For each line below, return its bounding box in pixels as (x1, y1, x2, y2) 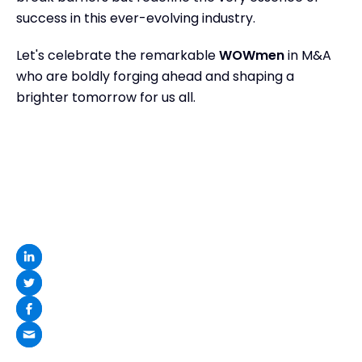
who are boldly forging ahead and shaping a (16, 66, 294, 86)
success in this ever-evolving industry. (16, 8, 255, 27)
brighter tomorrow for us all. (16, 87, 196, 107)
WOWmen (219, 45, 284, 65)
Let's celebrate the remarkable (16, 45, 219, 65)
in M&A (284, 45, 331, 65)
